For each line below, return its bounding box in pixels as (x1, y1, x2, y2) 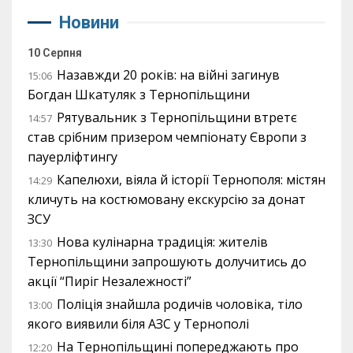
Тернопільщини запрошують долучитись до (28, 252, 307, 270)
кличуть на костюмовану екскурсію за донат (28, 190, 306, 208)
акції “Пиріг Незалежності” (28, 272, 191, 290)
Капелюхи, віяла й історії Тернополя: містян (57, 170, 325, 188)
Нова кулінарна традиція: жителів (57, 232, 268, 251)
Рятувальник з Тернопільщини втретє (57, 108, 297, 126)
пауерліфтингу (28, 147, 117, 165)
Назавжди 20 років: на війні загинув (57, 65, 280, 84)
